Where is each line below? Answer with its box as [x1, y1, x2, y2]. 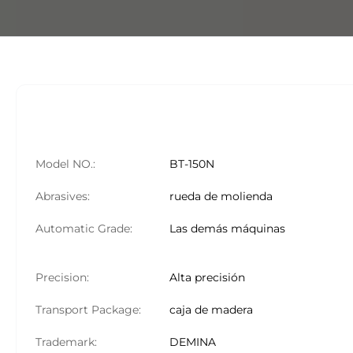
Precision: [35, 270, 89, 284]
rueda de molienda [169, 189, 273, 203]
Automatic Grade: [35, 221, 132, 236]
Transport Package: [35, 303, 141, 317]
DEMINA [169, 335, 216, 349]
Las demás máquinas [169, 221, 285, 236]
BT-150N [169, 157, 214, 171]
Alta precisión [169, 270, 245, 284]
